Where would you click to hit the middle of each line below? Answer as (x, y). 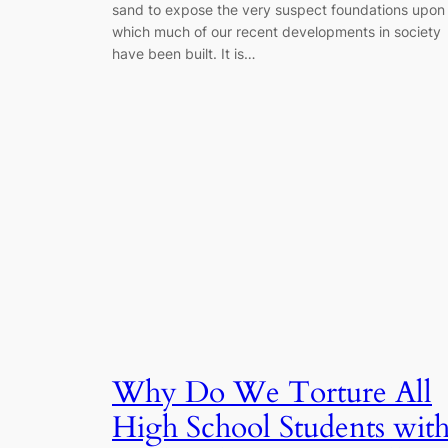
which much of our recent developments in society (276, 31)
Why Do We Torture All (272, 393)
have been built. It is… (184, 53)
